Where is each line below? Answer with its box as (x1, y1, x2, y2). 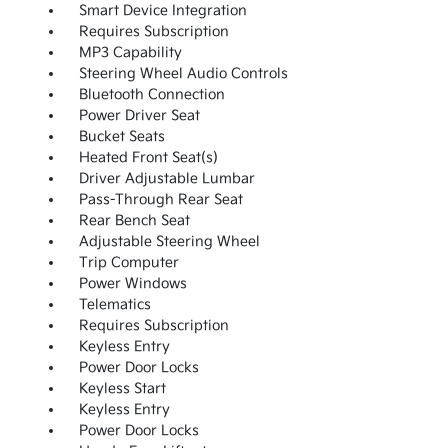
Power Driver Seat (78, 107, 200, 125)
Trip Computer (78, 254, 179, 272)
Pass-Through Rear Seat (78, 191, 243, 209)
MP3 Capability (78, 44, 182, 62)
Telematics (78, 296, 151, 314)
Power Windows (78, 275, 187, 293)
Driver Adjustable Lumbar (78, 170, 255, 188)
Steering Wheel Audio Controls (78, 65, 288, 83)
